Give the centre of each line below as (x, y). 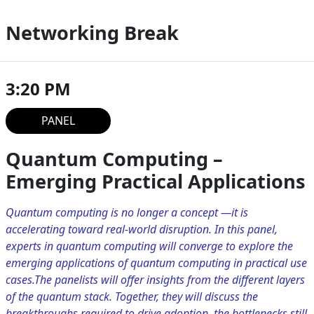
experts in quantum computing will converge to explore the (149, 246)
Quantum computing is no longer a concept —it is (127, 213)
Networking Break (92, 33)
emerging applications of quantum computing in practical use (156, 263)
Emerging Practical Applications (156, 182)
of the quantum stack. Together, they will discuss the (132, 297)
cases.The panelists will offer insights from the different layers (155, 280)
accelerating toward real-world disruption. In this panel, (142, 230)
